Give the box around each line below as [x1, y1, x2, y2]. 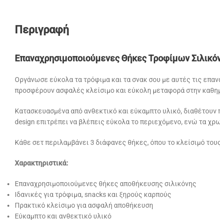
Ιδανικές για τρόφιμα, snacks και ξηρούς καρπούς [15, 191, 171, 198]
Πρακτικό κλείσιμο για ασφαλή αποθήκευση [15, 201, 153, 209]
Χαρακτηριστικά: [15, 159, 68, 167]
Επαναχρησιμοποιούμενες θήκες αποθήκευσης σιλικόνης [15, 180, 196, 188]
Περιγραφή [15, 24, 69, 36]
